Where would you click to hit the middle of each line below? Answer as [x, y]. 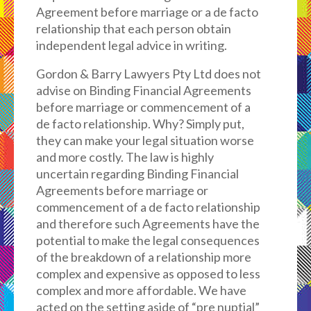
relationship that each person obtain [133, 28]
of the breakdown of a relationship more [143, 257]
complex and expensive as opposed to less [148, 274]
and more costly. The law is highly [125, 157]
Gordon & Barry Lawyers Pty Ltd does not [148, 74]
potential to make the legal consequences [148, 240]
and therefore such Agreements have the [148, 224]
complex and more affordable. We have [141, 290]
